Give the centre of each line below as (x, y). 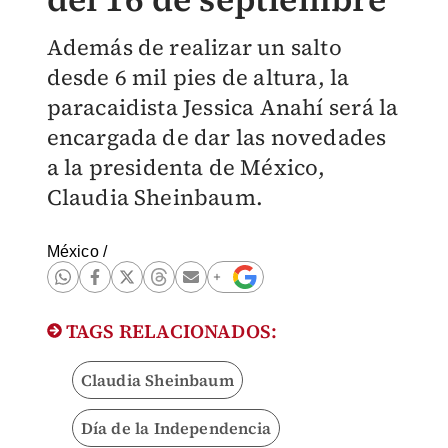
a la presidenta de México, (186, 167)
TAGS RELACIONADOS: (169, 331)
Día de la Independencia (176, 428)
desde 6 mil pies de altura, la (198, 77)
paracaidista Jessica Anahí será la (222, 107)
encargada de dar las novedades (216, 137)
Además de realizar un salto (194, 47)
